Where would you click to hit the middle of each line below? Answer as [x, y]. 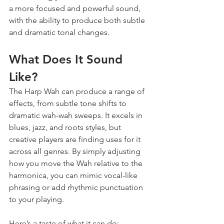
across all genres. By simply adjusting [76, 151]
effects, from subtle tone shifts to [69, 103]
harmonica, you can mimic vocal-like [74, 175]
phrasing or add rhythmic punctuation [77, 187]
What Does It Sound [67, 59]
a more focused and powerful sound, [76, 8]
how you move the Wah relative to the [77, 163]
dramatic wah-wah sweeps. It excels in [77, 115]
